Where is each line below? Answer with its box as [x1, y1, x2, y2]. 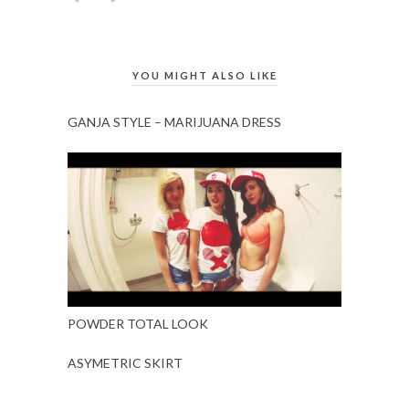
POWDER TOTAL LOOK [68, 315, 208, 331]
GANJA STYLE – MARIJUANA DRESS [68, 113, 281, 130]
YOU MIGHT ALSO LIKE [131, 68, 278, 81]
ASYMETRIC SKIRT [68, 354, 183, 371]
